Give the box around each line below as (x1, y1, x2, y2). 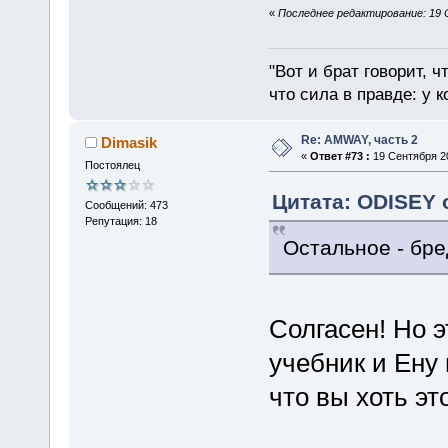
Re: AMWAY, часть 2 (300, 133, 418, 147)
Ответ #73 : (309, 150, 370, 162)
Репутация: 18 (84, 215, 157, 228)
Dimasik (101, 133, 158, 151)
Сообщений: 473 (84, 199, 168, 212)
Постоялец (84, 158, 140, 171)
